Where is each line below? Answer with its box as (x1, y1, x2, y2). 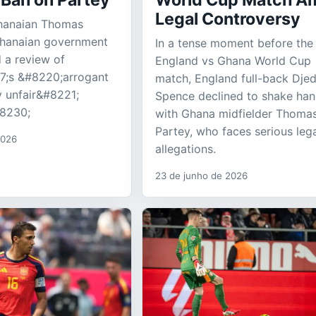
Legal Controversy (155, 9, 300, 30)
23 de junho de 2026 (155, 170, 248, 182)
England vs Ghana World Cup (155, 54, 311, 68)
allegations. (155, 142, 216, 157)
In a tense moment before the (155, 36, 313, 51)
